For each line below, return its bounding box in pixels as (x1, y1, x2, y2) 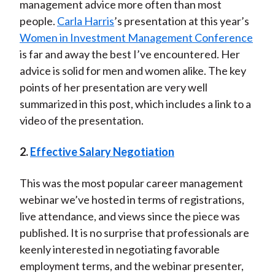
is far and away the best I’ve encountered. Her (19, 47, 240, 61)
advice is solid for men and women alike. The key (19, 64, 246, 78)
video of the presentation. (19, 114, 144, 128)
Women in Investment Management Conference (19, 31, 253, 45)
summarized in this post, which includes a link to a (19, 97, 251, 111)
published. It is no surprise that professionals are (19, 226, 249, 240)
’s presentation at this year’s (114, 14, 249, 28)
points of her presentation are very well (19, 80, 207, 95)
